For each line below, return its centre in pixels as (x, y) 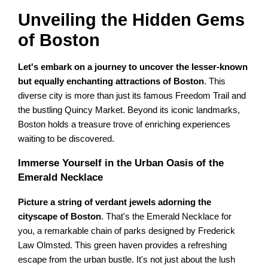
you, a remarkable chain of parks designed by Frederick (127, 231)
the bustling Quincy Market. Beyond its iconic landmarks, (129, 110)
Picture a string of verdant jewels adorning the (115, 202)
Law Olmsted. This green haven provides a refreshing (123, 246)
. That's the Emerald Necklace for (167, 217)
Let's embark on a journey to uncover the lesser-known (133, 67)
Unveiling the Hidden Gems (132, 20)
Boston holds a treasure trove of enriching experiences (124, 125)
